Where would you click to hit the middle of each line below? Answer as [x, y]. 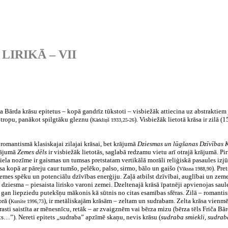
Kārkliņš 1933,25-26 [113, 120]
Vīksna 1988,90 [195, 169]
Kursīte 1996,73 [27, 201]
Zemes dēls [32, 152]
